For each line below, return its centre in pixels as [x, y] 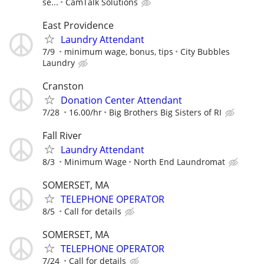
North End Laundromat [179, 162]
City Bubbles [205, 51]
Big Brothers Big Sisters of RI [165, 112]
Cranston [63, 86]
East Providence [78, 25]
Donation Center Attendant [121, 100]
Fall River [62, 136]
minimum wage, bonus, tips [119, 51]
